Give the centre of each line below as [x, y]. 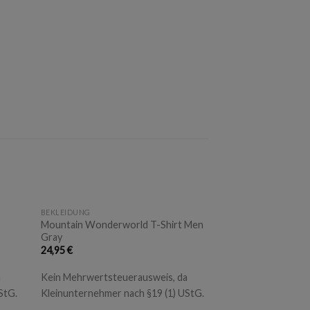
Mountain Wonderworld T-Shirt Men [122, 224]
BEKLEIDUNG [65, 212]
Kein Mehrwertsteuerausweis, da [114, 277]
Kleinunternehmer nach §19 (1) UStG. [122, 293]
